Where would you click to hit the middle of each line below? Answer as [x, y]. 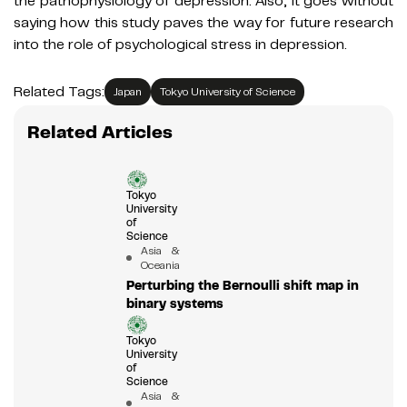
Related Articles [100, 132]
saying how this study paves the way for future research [203, 22]
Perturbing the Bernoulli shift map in [242, 285]
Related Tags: [59, 91]
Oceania [160, 265]
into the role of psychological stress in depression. [180, 44]
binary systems [174, 303]
